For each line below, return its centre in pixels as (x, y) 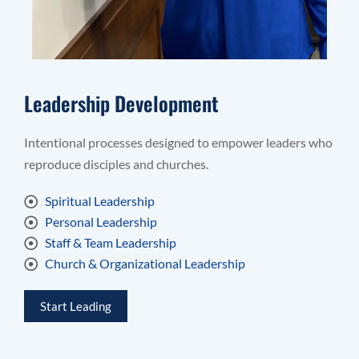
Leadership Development (121, 103)
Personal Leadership (101, 222)
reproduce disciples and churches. (116, 164)
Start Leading (76, 307)
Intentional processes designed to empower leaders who (178, 143)
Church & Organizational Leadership (145, 264)
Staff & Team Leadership (111, 243)
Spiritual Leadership (100, 201)
